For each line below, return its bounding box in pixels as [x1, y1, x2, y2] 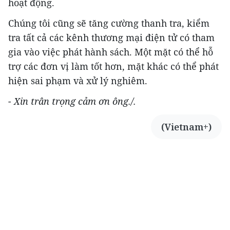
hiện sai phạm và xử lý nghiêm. [8, 74, 147, 87]
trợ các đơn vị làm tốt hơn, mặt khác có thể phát [8, 60, 219, 72]
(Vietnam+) [161, 120, 212, 133]
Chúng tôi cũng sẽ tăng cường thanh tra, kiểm [8, 16, 209, 29]
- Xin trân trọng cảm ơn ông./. [8, 94, 136, 107]
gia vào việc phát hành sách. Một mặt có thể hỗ [8, 45, 213, 58]
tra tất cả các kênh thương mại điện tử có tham [8, 31, 215, 44]
